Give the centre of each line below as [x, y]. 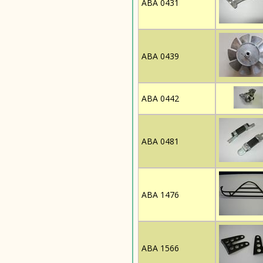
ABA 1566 [160, 248]
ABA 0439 [160, 56]
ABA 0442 [160, 98]
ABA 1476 [160, 195]
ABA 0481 [160, 141]
